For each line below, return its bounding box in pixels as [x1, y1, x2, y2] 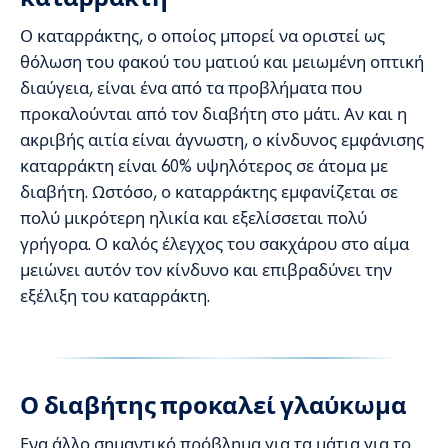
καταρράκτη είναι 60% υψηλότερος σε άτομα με [20, 154, 388, 177]
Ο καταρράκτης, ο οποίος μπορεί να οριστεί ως [20, 24, 385, 47]
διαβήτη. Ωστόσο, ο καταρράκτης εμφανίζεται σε [20, 180, 398, 203]
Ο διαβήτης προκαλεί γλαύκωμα [20, 390, 407, 420]
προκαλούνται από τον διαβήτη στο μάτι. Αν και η [20, 102, 407, 125]
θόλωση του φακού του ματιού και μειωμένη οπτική [20, 50, 424, 73]
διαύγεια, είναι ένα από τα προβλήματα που [20, 76, 362, 99]
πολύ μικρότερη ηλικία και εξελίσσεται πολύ [20, 206, 367, 229]
